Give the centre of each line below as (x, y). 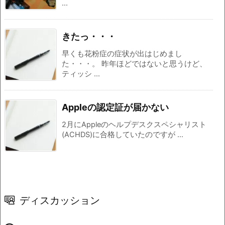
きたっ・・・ (89, 36)
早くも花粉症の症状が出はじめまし (122, 53)
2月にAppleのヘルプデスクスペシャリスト (134, 124)
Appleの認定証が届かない (115, 107)
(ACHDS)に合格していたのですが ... (123, 134)
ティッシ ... (81, 74)
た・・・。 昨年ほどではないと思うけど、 (134, 64)
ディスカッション (60, 200)
